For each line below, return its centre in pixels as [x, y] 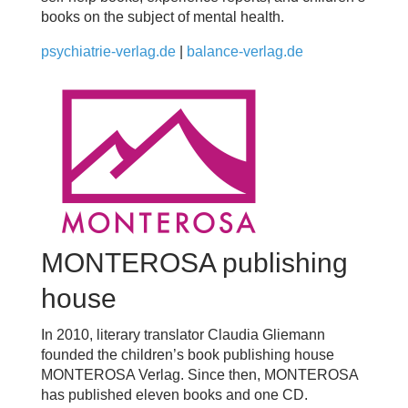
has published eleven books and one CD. [174, 394]
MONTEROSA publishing [194, 262]
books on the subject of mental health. [162, 16]
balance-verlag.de [245, 51]
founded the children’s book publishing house [187, 354]
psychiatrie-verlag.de [108, 51]
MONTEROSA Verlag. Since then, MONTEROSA [199, 374]
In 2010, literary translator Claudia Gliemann [183, 334]
